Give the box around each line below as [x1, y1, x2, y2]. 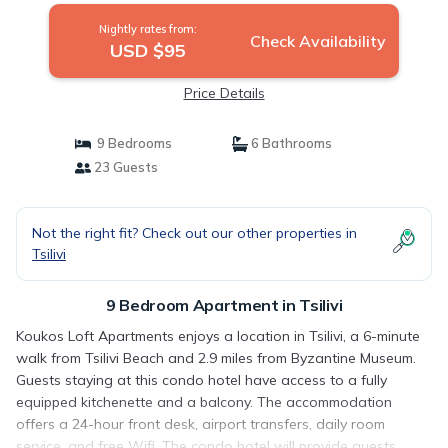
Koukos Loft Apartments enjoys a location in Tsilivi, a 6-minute [16, 327, 420, 345]
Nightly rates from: [98, 22, 197, 36]
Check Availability [249, 31, 386, 51]
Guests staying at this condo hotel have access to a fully [16, 371, 387, 389]
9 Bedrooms [90, 135, 172, 151]
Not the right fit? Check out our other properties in [32, 224, 357, 242]
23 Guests [90, 159, 158, 175]
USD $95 [109, 39, 186, 62]
